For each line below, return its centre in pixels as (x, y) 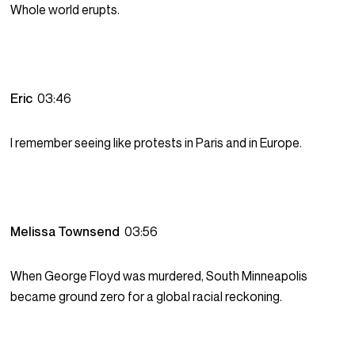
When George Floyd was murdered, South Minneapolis (159, 276)
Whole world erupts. (65, 10)
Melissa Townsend (68, 232)
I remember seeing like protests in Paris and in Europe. (157, 143)
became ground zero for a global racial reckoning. (147, 297)
